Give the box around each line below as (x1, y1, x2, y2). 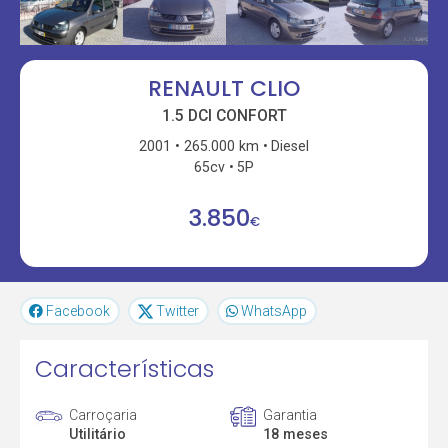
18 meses (262, 425, 328, 442)
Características (35, 352, 215, 386)
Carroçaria (69, 406, 138, 423)
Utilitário (69, 425, 127, 442)
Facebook (46, 303, 111, 320)
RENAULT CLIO (148, 73, 300, 105)
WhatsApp (241, 303, 308, 320)
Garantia (262, 406, 317, 423)
